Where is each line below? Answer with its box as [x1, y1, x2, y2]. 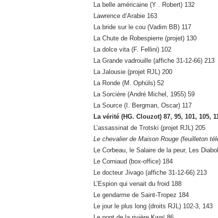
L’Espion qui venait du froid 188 [93, 180, 182, 188]
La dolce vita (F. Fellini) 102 [93, 46, 171, 54]
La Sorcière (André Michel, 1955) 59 [93, 91, 195, 98]
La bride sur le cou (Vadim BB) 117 [93, 23, 191, 31]
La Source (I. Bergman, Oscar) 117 [93, 102, 192, 109]
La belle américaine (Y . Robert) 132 [93, 1, 195, 9]
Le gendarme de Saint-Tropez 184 [93, 191, 189, 199]
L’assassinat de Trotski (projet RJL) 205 [93, 124, 205, 132]
